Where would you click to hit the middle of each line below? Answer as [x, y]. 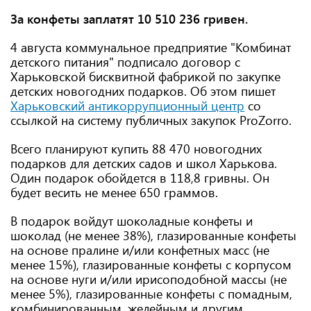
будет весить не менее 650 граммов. [114, 192]
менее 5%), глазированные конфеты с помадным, [151, 294]
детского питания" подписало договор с [125, 62]
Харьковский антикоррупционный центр [127, 106]
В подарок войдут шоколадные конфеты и [132, 221]
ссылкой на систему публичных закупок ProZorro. [151, 120]
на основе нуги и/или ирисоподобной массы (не [149, 279]
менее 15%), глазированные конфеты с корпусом [151, 264]
